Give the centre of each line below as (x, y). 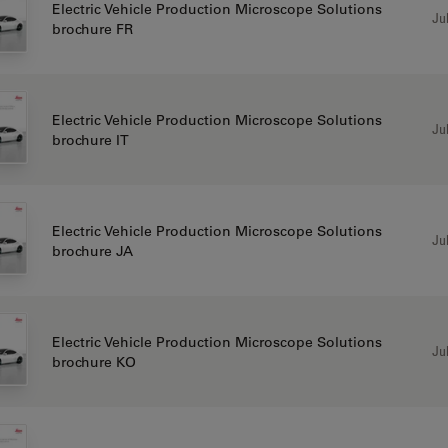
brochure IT (90, 139)
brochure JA (92, 250)
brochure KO (93, 361)
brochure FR (92, 28)
